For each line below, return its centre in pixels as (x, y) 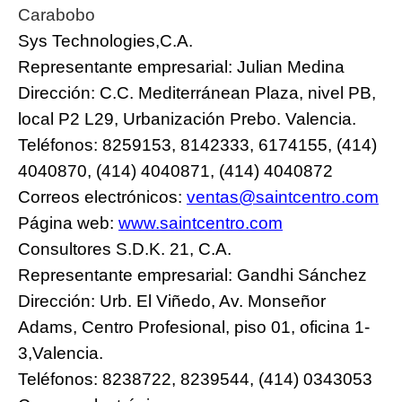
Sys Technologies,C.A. (105, 40)
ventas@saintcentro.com (283, 197)
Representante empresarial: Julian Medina (181, 66)
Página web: (68, 223)
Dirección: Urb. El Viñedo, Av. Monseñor (172, 301)
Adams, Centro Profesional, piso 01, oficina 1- (194, 327)
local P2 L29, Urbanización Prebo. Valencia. (187, 118)
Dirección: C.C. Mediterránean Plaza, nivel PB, (197, 92)
